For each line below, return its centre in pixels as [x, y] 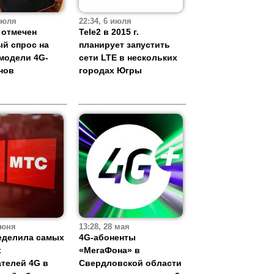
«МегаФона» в [109, 250]
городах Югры [110, 71]
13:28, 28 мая [104, 227]
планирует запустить [124, 45]
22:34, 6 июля [105, 22]
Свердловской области [130, 263]
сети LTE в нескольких [128, 58]
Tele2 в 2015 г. [109, 32]
